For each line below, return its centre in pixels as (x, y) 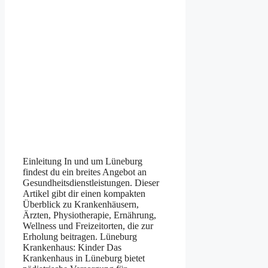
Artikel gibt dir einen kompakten (84, 193)
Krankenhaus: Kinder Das (72, 247)
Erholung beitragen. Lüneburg (80, 236)
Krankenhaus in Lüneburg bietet (84, 258)
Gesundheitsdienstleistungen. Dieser (91, 182)
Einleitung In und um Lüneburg (83, 161)
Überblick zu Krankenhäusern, (81, 204)
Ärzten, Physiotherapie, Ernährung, (89, 215)
